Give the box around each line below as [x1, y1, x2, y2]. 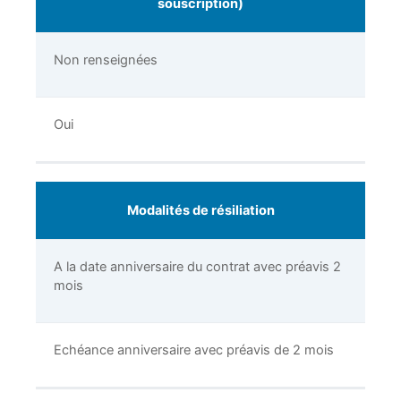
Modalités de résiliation [126, 202, 275, 219]
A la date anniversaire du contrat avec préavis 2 [54, 259, 341, 276]
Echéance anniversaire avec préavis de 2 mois [54, 342, 334, 359]
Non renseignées [54, 52, 158, 69]
